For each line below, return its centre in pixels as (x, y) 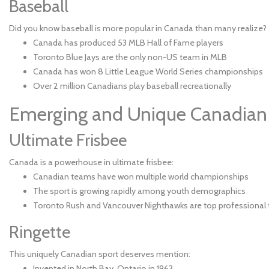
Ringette (40, 232)
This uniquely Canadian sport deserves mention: (100, 254)
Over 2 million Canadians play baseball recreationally (132, 86)
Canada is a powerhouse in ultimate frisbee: (91, 162)
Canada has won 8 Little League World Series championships (148, 71)
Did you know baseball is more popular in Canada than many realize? (138, 28)
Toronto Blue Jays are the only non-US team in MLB (130, 57)
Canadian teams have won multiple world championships (141, 177)
